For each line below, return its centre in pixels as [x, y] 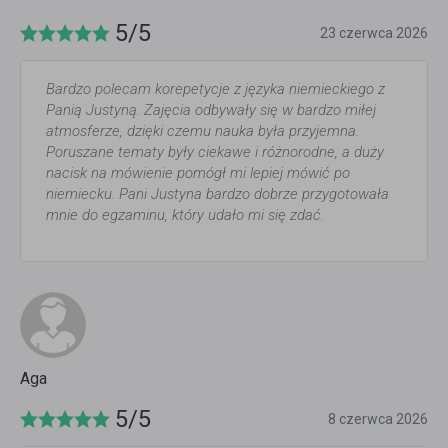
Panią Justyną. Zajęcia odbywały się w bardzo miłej [211, 110]
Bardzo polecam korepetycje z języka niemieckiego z [215, 89]
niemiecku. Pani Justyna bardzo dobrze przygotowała [217, 194]
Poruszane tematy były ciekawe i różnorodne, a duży [215, 152]
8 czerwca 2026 [378, 419]
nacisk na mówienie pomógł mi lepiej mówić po [198, 173]
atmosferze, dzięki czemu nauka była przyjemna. [202, 131]
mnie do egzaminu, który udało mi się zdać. [185, 215]
